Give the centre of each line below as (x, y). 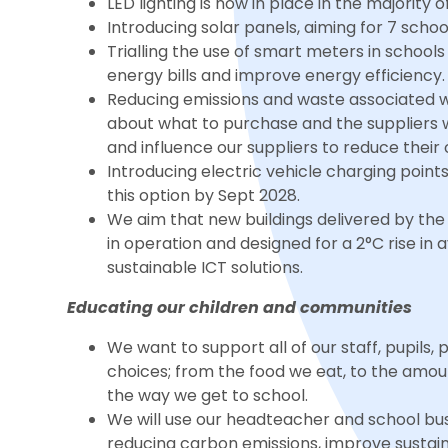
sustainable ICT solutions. (205, 268)
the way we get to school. (210, 396)
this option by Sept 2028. (204, 196)
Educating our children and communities (240, 308)
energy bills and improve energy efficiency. (276, 76)
